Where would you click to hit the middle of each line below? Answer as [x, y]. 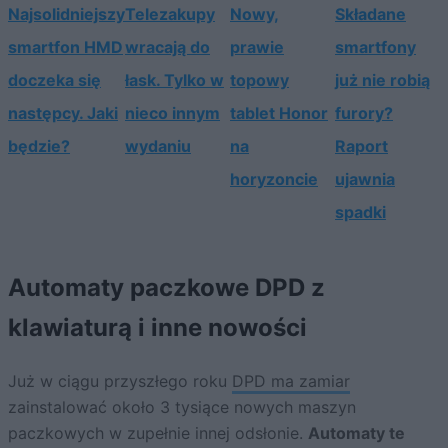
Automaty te [356, 432]
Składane [370, 13]
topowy [259, 79]
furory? [364, 112]
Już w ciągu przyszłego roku [120, 380]
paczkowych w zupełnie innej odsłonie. [158, 432]
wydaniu [158, 145]
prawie [257, 46]
